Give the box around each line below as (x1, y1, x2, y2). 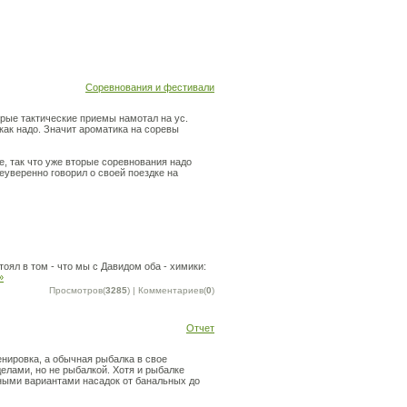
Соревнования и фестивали (85, 82, 214, 93)
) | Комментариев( (127, 285, 206, 295)
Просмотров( (49, 285, 105, 295)
